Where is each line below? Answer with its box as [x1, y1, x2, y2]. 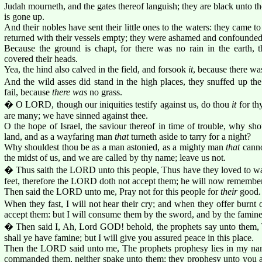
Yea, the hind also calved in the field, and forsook [4, 64, 188, 74]
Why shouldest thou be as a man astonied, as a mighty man [4, 142, 226, 152]
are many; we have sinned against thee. [4, 110, 148, 120]
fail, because [4, 87, 52, 97]
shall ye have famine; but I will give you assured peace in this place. [4, 232, 254, 243]
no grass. [87, 87, 122, 97]
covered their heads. [4, 53, 78, 64]
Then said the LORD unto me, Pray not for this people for [4, 186, 220, 196]
